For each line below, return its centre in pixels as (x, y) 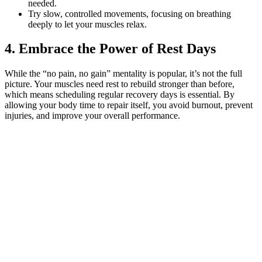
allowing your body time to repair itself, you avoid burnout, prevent (129, 105)
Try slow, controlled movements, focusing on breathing (130, 13)
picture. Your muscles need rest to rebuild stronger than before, (120, 84)
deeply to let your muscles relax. (87, 24)
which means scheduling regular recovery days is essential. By (120, 95)
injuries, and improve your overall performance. (92, 116)
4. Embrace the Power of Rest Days (110, 49)
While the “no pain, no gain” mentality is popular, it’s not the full (123, 74)
